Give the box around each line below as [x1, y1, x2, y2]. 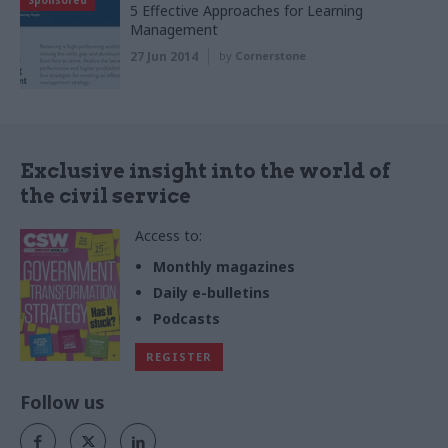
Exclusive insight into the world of [20, 159, 390, 184]
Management [130, 20, 218, 40]
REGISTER [146, 349, 212, 365]
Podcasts [153, 309, 220, 329]
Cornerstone [235, 48, 306, 64]
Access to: [135, 226, 202, 246]
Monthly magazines [153, 257, 295, 277]
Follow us [20, 390, 105, 415]
